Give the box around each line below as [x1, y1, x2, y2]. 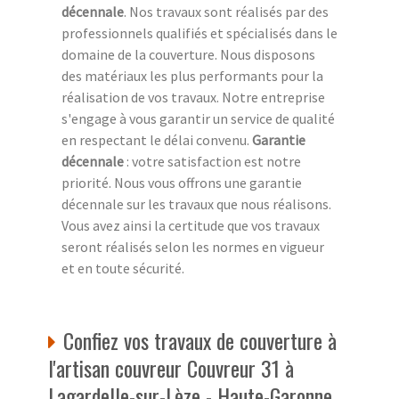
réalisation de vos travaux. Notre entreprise [61, 87, 325, 106]
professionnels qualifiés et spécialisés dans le [61, 23, 338, 42]
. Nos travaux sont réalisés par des [124, 2, 329, 20]
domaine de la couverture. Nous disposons [61, 45, 315, 63]
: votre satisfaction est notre [124, 151, 301, 170]
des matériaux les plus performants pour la [61, 66, 323, 85]
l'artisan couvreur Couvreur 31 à [48, 351, 294, 384]
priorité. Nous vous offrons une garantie [61, 173, 302, 191]
